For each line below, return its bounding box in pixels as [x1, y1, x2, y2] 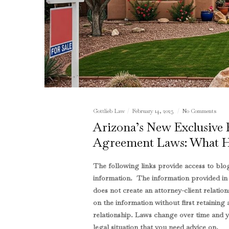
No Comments [181, 107, 216, 115]
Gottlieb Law [93, 107, 125, 115]
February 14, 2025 [131, 107, 175, 115]
